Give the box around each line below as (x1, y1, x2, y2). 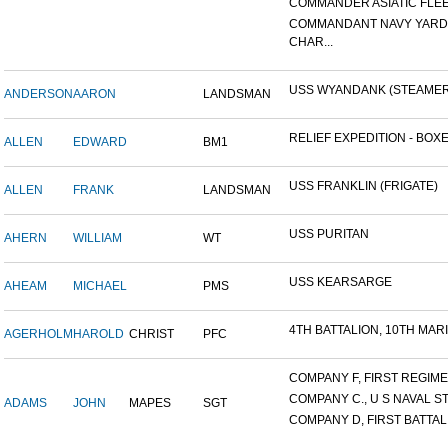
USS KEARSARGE (289, 275, 392, 290)
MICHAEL (73, 279, 127, 294)
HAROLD (73, 327, 124, 342)
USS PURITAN (289, 227, 369, 242)
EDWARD (73, 135, 127, 150)
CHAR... (289, 35, 333, 50)
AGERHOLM (4, 327, 73, 342)
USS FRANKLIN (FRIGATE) (289, 179, 438, 194)
